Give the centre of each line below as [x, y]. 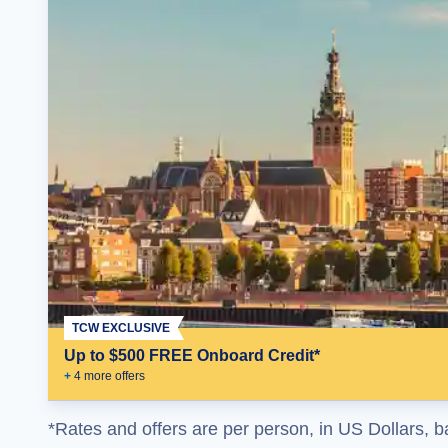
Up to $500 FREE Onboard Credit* [192, 355]
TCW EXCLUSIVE [121, 328]
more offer [110, 376]
